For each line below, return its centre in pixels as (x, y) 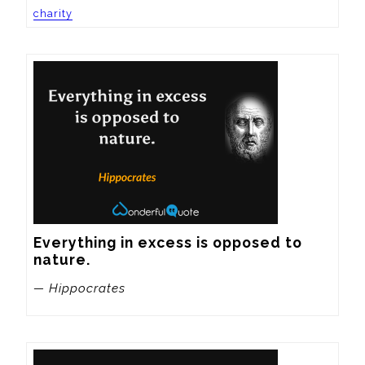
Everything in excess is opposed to (168, 243)
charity (53, 14)
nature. (62, 260)
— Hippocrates (79, 288)
